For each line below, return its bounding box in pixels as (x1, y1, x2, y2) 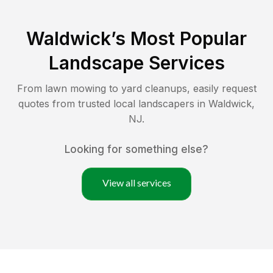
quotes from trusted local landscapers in (18, 97, 208, 110)
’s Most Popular (111, 27, 247, 49)
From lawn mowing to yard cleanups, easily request (16, 82, 257, 94)
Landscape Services (48, 51, 225, 74)
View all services (102, 176, 171, 188)
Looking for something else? (65, 143, 208, 155)
